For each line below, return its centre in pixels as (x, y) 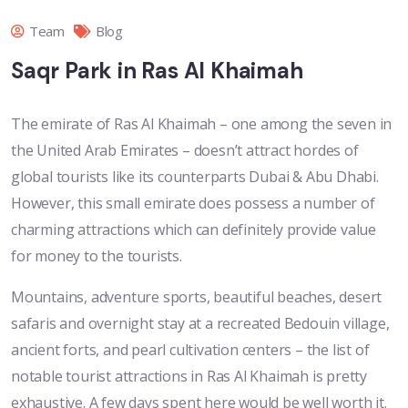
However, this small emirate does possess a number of (193, 204)
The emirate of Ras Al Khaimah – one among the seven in (202, 124)
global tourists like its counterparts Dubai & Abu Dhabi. (195, 177)
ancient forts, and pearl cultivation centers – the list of (190, 350)
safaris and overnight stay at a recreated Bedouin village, (200, 324)
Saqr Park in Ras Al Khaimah (157, 71)
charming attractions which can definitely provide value (194, 230)
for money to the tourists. (97, 256)
